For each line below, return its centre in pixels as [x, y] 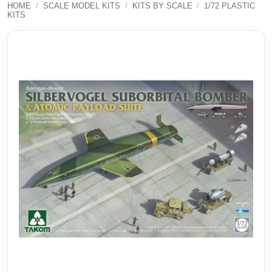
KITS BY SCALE [162, 6]
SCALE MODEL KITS [81, 6]
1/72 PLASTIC [230, 6]
